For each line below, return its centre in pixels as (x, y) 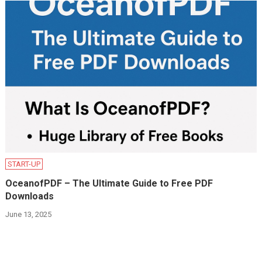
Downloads (30, 196)
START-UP (24, 164)
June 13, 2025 (29, 215)
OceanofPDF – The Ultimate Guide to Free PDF (109, 184)
